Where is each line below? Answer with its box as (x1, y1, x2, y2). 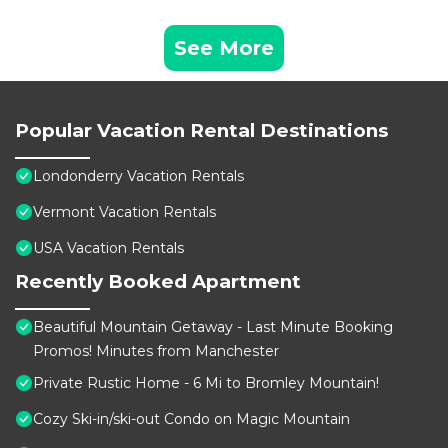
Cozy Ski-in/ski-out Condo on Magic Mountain (33, 410, 350, 429)
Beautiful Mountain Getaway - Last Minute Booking (33, 318, 393, 337)
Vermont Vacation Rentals (33, 203, 216, 222)
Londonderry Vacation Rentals (33, 167, 244, 186)
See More (174, 36, 274, 61)
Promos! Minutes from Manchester (33, 342, 279, 361)
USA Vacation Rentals (33, 239, 184, 258)
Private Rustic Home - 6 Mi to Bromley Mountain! (33, 374, 379, 393)
